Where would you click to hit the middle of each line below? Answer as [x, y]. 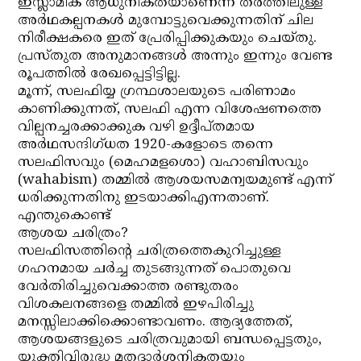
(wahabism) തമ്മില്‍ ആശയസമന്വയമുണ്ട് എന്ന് [176, 180]
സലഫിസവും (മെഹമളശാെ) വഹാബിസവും [164, 163]
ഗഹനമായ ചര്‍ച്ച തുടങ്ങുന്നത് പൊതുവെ [155, 269]
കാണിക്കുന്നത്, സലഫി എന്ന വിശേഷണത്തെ [170, 110]
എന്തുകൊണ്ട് [64, 216]
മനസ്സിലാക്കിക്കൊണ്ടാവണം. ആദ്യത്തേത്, [156, 322]
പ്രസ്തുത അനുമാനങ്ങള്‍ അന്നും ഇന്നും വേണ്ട [175, 56]
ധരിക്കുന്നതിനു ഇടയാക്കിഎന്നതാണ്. [144, 198]
